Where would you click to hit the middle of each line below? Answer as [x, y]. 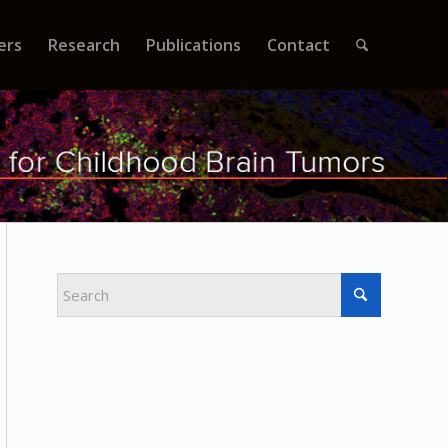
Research [83, 45]
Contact [298, 45]
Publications [193, 45]
